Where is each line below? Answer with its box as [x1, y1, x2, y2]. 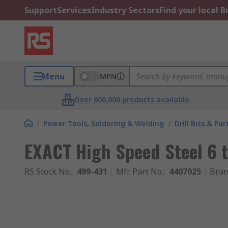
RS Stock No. [24, 166, 71, 177]
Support [24, 5, 57, 16]
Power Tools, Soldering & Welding [43, 119, 164, 128]
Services [57, 5, 91, 16]
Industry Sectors [91, 5, 159, 16]
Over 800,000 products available [74, 95, 190, 104]
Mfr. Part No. [116, 166, 163, 177]
